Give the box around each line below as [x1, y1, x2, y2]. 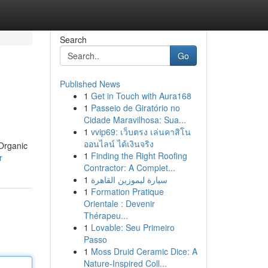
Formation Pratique [90, 185, 164, 197]
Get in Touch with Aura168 [90, 90, 191, 102]
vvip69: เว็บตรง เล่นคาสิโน [90, 126, 191, 138]
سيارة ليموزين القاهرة [90, 173, 167, 185]
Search [59, 33, 87, 45]
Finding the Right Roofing [90, 150, 187, 162]
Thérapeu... [83, 209, 128, 221]
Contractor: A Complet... [83, 162, 175, 173]
